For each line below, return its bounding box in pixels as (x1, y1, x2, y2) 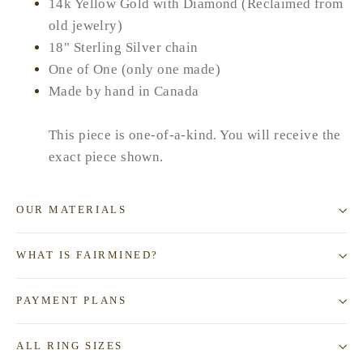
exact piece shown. (49, 149, 168, 165)
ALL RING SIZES (16, 340, 123, 352)
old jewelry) (49, 18, 123, 34)
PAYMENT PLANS (16, 295, 127, 307)
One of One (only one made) (49, 62, 221, 78)
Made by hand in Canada (49, 83, 199, 100)
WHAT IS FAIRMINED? (16, 250, 159, 262)
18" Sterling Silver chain (49, 40, 199, 56)
